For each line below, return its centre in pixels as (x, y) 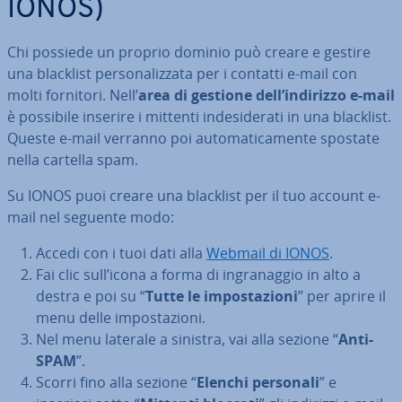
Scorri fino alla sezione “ (116, 383)
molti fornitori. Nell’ (73, 96)
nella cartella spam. (73, 160)
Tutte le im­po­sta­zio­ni (222, 297)
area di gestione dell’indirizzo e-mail (267, 96)
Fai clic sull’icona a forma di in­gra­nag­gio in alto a (198, 275)
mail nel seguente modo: (91, 218)
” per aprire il (342, 297)
